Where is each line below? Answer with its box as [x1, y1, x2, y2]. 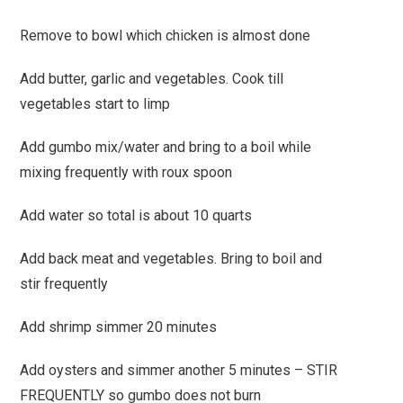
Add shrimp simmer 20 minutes [20, 318, 218, 336]
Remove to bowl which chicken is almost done [20, 26, 311, 44]
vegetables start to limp [20, 94, 171, 112]
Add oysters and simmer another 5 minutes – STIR [20, 361, 338, 379]
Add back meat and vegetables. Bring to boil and [20, 249, 323, 267]
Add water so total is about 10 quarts [20, 206, 253, 224]
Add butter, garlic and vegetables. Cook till [20, 69, 284, 87]
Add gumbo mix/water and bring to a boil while [20, 138, 312, 156]
